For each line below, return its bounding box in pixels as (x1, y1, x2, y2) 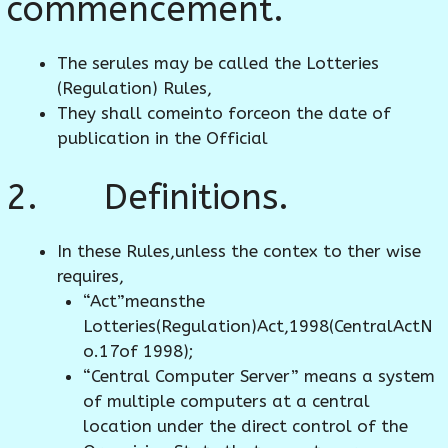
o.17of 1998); (82, 340, 194, 361)
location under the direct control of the (82, 415, 408, 436)
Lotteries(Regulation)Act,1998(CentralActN (82, 315, 433, 336)
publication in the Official (57, 128, 268, 149)
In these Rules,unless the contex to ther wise (57, 240, 421, 261)
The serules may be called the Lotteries (57, 53, 379, 74)
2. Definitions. (6, 176, 289, 218)
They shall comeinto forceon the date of (57, 103, 391, 124)
